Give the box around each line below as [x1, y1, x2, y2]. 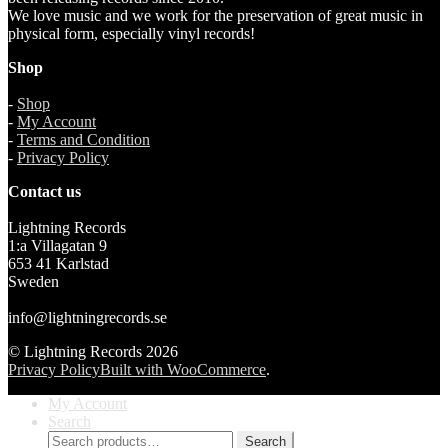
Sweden [8, 272, 59, 290]
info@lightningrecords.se [8, 308, 167, 326]
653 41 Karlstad [8, 254, 109, 272]
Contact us [8, 182, 81, 200]
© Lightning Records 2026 [8, 342, 178, 360]
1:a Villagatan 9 [8, 236, 107, 254]
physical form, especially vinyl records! [8, 24, 255, 42]
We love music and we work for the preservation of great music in [8, 6, 423, 24]
